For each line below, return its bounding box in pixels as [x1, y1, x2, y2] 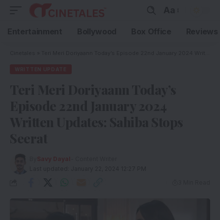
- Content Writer [71, 155, 117, 163]
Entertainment [7, 27, 62, 36]
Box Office [131, 27, 171, 36]
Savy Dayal [37, 155, 71, 163]
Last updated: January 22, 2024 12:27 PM [29, 165, 147, 172]
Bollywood [77, 27, 116, 36]
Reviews [186, 27, 218, 36]
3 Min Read [178, 179, 210, 186]
